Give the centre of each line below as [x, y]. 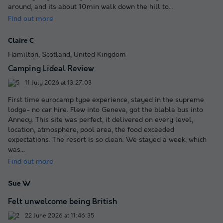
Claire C [21, 41]
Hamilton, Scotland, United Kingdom [67, 55]
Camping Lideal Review [51, 69]
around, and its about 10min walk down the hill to [88, 7]
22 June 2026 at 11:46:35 [59, 216]
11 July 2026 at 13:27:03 [57, 83]
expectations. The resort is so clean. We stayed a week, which [107, 140]
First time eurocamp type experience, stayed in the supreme [106, 100]
